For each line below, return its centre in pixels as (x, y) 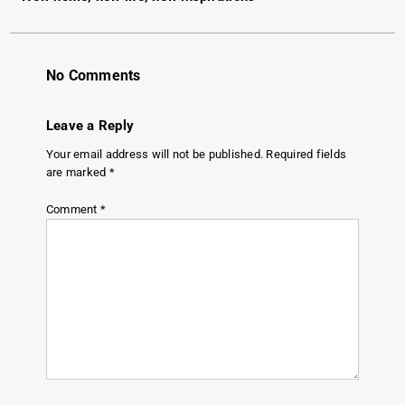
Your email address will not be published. (155, 155)
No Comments (93, 75)
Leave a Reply (90, 126)
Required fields (306, 155)
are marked (77, 173)
